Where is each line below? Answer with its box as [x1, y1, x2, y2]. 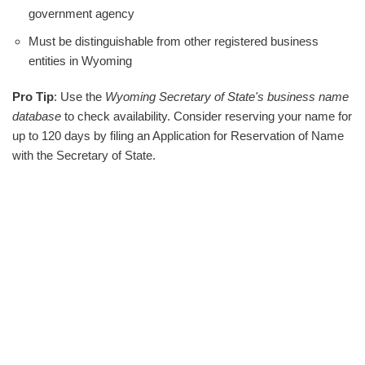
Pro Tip [12, 90, 54, 104]
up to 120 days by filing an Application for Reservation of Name [12, 129, 344, 143]
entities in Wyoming [29, 54, 132, 68]
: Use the [54, 90, 105, 104]
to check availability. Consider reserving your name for [61, 109, 352, 124]
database [12, 109, 61, 124]
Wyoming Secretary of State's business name [105, 90, 349, 104]
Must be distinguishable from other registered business [29, 34, 319, 49]
